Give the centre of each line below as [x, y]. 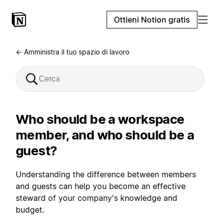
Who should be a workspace [100, 119]
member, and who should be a [105, 135]
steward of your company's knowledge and [96, 198]
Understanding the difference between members [106, 174]
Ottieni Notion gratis [152, 20]
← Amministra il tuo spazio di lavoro [72, 52]
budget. [30, 210]
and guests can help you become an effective [101, 186]
